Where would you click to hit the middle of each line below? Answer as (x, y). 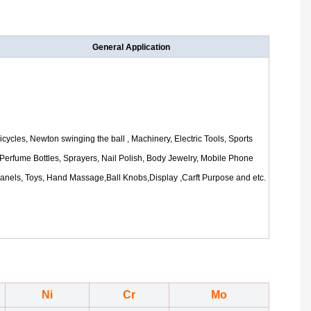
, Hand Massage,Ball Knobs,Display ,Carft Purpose (139, 178)
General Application (131, 48)
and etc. (251, 178)
